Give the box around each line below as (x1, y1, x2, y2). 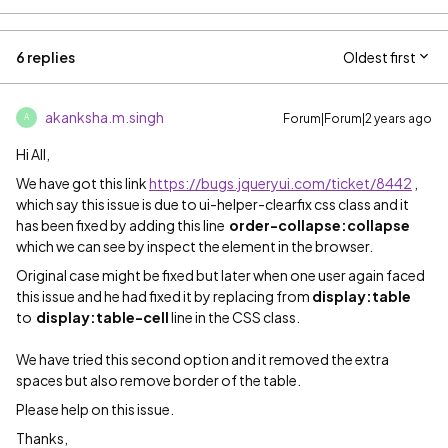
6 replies (16, 47, 75, 66)
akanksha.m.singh (45, 107, 164, 126)
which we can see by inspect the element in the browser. (16, 236, 375, 255)
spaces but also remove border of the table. (16, 370, 301, 389)
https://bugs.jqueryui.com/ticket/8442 (149, 173, 412, 192)
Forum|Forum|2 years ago (283, 110, 432, 126)
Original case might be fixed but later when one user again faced (16, 265, 425, 284)
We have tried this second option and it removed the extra (16, 349, 389, 368)
